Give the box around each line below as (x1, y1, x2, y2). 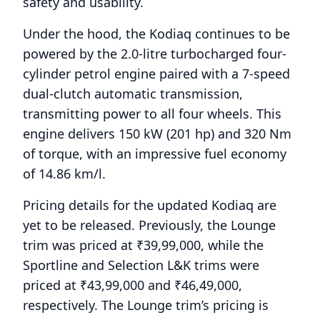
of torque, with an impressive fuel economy (23, 144, 286, 162)
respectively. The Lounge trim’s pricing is (23, 296, 269, 314)
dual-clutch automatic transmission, (23, 84, 243, 102)
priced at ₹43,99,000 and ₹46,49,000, (23, 276, 242, 294)
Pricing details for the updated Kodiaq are (23, 196, 276, 214)
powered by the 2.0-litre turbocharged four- (23, 44, 286, 62)
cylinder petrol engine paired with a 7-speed (23, 64, 290, 82)
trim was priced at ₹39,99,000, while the (23, 236, 264, 254)
